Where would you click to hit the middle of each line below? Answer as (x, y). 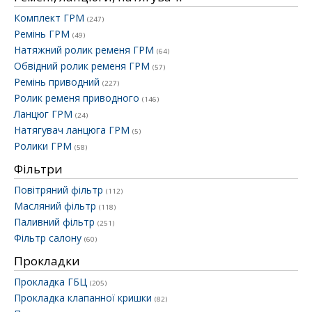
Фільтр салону (49, 238)
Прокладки (47, 261)
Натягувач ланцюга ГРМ (73, 130)
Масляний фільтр (56, 206)
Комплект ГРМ (50, 18)
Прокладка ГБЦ (52, 282)
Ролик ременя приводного (78, 98)
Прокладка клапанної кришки (84, 298)
